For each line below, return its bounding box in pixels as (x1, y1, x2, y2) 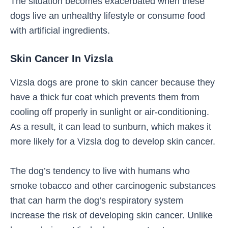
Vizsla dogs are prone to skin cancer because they (10, 76, 215, 88)
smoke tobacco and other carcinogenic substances (10, 180, 216, 191)
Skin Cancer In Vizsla (10, 52, 113, 64)
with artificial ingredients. (10, 24, 110, 36)
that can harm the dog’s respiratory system (10, 194, 183, 206)
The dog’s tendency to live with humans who (10, 165, 190, 176)
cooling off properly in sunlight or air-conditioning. (10, 106, 209, 117)
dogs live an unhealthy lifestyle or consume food (10, 10, 205, 21)
